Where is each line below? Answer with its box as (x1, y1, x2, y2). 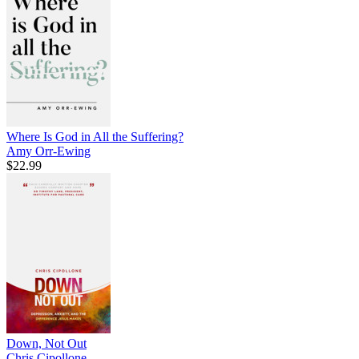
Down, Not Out (6, 336, 87, 350)
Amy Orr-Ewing (6, 143, 91, 158)
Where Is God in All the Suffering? (6, 129, 184, 143)
